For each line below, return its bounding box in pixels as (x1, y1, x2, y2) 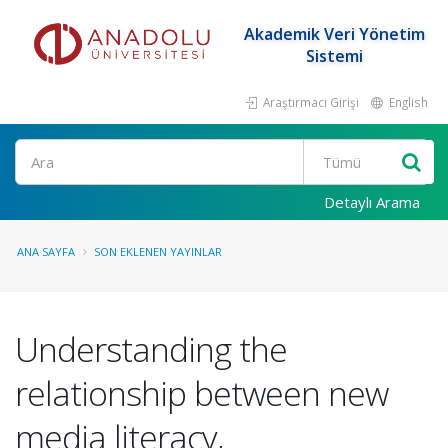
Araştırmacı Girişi (260, 94, 359, 110)
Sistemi (305, 45, 363, 67)
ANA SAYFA (17, 244, 75, 259)
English (386, 94, 428, 110)
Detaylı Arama (324, 192, 420, 212)
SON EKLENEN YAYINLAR (94, 244, 222, 259)
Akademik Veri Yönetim (243, 23, 425, 45)
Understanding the (15, 326, 287, 372)
